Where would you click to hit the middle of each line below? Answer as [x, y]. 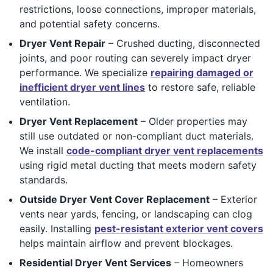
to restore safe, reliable [200, 87]
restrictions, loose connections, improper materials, [138, 9]
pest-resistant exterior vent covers [179, 228]
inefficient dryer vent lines [82, 87]
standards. [44, 179]
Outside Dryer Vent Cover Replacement [115, 199]
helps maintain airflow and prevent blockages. [126, 243]
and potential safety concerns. [90, 23]
